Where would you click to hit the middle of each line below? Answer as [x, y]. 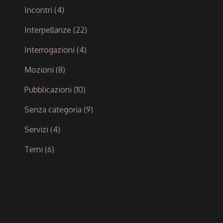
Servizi [36, 129]
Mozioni [39, 69]
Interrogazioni [50, 50]
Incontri [38, 10]
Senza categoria [53, 109]
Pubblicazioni [48, 89]
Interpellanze [48, 30]
